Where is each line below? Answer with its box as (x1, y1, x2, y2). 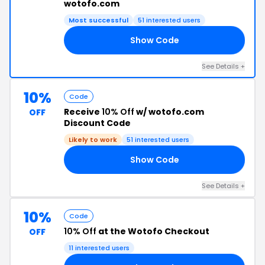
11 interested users (69, 243, 130, 253)
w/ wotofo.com (134, 106, 204, 118)
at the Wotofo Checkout (96, 225, 209, 237)
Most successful (69, 15, 128, 25)
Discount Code (64, 117, 131, 129)
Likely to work (69, 135, 117, 144)
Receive (64, 106, 102, 118)
